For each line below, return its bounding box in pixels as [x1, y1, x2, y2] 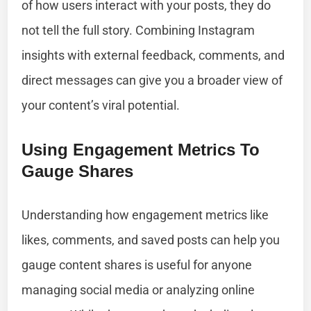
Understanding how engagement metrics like [22, 207, 269, 222]
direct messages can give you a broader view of [22, 72, 283, 87]
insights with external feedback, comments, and [22, 47, 285, 62]
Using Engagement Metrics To [22, 140, 260, 159]
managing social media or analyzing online [22, 282, 255, 297]
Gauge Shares [22, 161, 134, 180]
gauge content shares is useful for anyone [22, 257, 253, 272]
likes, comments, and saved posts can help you [22, 232, 280, 247]
